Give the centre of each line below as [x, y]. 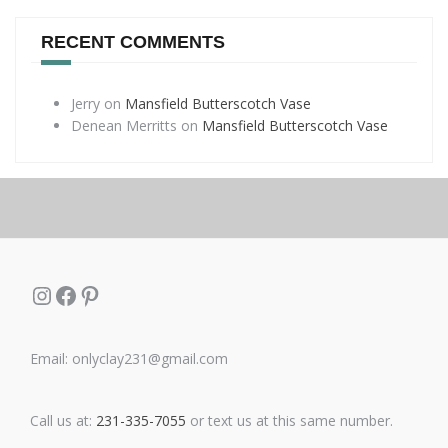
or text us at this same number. [289, 420]
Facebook [105, 294]
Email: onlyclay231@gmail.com [129, 358]
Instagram [86, 294]
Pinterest [128, 294]
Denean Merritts [124, 125]
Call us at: [63, 420]
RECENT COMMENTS [133, 42]
